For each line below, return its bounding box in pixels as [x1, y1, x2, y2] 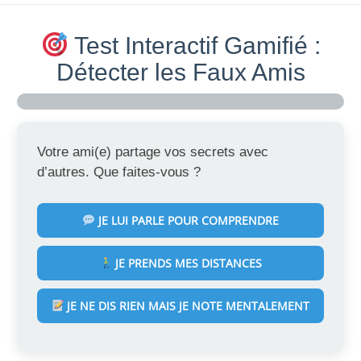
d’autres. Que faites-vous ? [37, 164, 201, 180]
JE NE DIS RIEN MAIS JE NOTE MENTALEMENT [64, 297, 310, 313]
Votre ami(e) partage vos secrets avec [37, 144, 268, 160]
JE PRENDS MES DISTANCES [111, 255, 262, 271]
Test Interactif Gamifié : [68, 32, 321, 60]
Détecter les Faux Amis [56, 59, 305, 86]
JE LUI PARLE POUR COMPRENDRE [94, 212, 279, 228]
